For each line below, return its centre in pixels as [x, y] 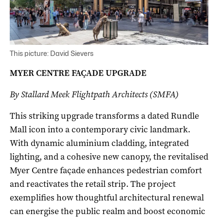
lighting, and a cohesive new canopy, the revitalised [109, 156]
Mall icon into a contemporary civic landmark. [100, 129]
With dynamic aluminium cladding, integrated [99, 143]
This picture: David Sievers [52, 53]
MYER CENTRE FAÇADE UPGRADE [78, 73]
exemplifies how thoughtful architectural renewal [107, 197]
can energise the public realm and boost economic [108, 211]
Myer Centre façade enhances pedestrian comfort [106, 170]
